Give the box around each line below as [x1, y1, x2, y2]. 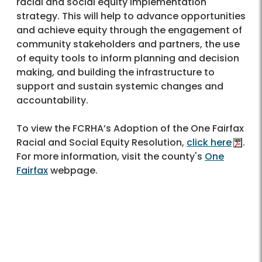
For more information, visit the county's [16, 150, 205, 164]
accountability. [16, 94, 88, 108]
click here [187, 136, 232, 150]
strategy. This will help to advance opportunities [16, 9, 246, 23]
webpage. [48, 164, 98, 178]
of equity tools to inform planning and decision [16, 51, 239, 65]
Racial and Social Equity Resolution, [16, 136, 187, 150]
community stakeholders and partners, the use [16, 37, 240, 51]
